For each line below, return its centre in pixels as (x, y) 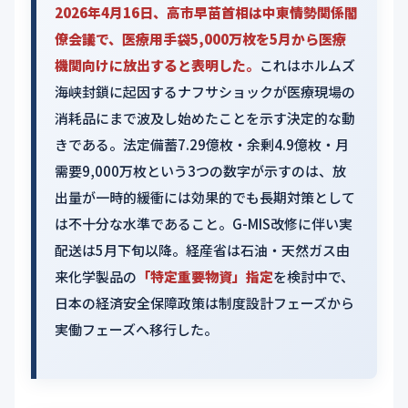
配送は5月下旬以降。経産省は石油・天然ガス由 (202, 250)
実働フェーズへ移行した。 (136, 329)
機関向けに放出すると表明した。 (157, 65)
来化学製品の (96, 276)
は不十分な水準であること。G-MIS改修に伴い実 (204, 224)
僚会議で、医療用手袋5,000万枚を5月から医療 (200, 39)
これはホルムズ (307, 65)
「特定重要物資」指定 (205, 276)
